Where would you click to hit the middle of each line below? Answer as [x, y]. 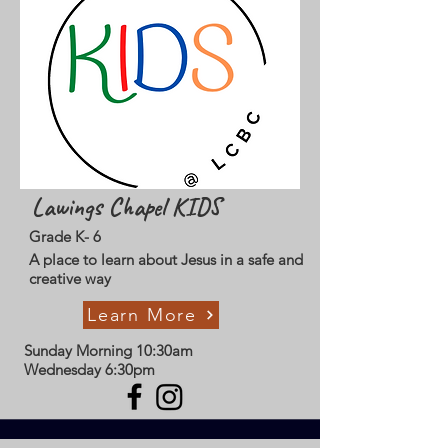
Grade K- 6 [65, 236]
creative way [70, 278]
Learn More [142, 315]
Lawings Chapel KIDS [126, 207]
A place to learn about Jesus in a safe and [166, 259]
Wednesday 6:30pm [89, 369]
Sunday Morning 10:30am [108, 350]
